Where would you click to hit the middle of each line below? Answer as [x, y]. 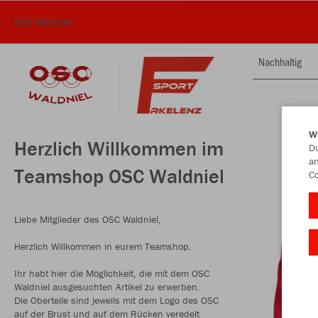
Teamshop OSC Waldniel [119, 176]
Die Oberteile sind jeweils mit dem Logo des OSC [116, 300]
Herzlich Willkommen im [119, 148]
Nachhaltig [280, 61]
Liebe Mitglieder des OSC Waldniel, [88, 219]
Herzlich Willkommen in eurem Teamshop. [103, 246]
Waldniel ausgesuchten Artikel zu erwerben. [107, 287]
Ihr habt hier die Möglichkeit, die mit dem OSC [112, 273]
